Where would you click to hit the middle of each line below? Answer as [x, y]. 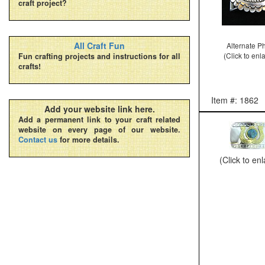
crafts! [30, 66]
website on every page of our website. [99, 130]
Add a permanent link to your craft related [99, 119]
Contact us [38, 140]
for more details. [88, 140]
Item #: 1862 [235, 100]
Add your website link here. [99, 109]
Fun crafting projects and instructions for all [99, 56]
